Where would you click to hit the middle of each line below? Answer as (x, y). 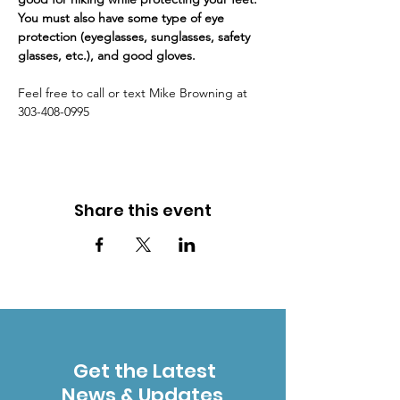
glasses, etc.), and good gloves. (108, 55)
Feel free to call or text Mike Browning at (134, 93)
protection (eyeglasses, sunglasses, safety (136, 37)
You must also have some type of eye (123, 18)
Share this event (143, 210)
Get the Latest (142, 371)
